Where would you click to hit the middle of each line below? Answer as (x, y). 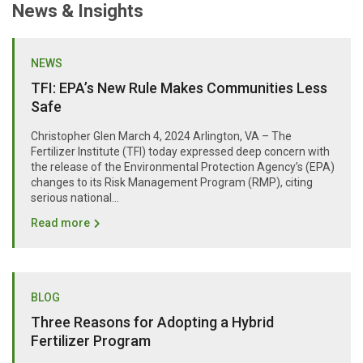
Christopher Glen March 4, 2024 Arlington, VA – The (161, 137)
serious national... (75, 198)
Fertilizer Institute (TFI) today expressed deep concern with (180, 152)
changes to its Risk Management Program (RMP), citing (172, 183)
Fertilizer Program (91, 341)
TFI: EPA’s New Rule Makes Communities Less (179, 88)
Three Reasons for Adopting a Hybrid (152, 322)
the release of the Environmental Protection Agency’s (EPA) (183, 167)
